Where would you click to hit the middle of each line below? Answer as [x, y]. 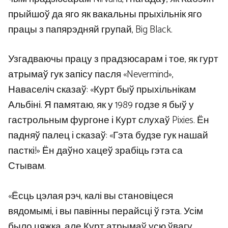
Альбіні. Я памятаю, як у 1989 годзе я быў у [101, 105]
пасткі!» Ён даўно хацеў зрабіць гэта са [95, 151]
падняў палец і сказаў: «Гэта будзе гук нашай [108, 136]
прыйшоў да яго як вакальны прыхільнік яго [105, 14]
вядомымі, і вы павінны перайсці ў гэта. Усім [106, 211]
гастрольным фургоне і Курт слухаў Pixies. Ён [109, 121]
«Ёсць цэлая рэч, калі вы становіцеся [91, 196]
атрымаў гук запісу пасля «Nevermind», [91, 75]
